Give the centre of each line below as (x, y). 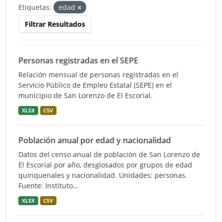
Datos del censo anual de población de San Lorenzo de (109, 154)
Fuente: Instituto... (49, 186)
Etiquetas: (35, 7)
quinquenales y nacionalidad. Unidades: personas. (103, 175)
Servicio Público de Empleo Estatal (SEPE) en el (95, 85)
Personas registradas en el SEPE (78, 60)
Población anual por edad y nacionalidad (95, 140)
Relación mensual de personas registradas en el (98, 75)
